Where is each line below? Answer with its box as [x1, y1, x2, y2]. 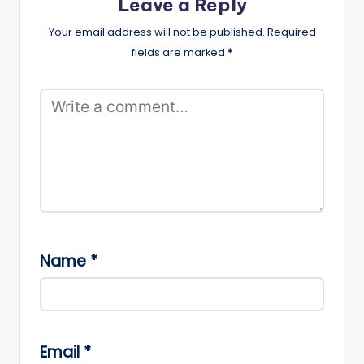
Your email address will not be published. [48, 24, 265, 39]
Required [266, 24, 316, 39]
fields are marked [132, 45, 227, 59]
